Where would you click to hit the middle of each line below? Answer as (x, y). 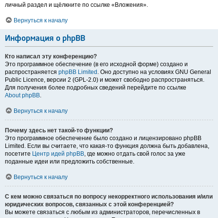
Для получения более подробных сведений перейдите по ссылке (96, 88)
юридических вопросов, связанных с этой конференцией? (89, 205)
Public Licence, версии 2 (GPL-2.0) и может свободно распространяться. (105, 80)
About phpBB (22, 96)
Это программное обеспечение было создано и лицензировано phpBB (103, 138)
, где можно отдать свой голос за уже (135, 154)
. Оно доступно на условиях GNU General (154, 72)
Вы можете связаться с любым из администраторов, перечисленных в (102, 212)
